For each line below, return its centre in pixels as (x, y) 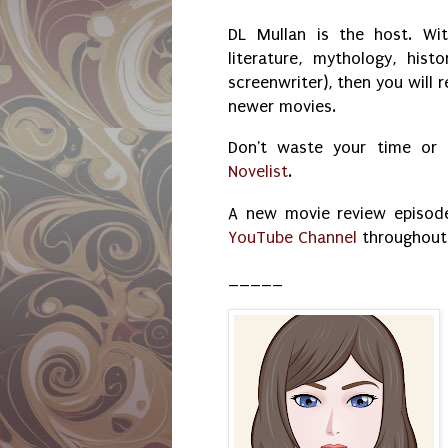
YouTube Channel (292, 237)
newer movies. (284, 106)
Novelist (258, 172)
